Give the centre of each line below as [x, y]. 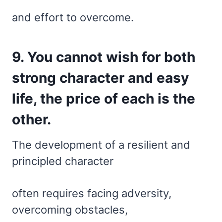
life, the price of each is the [104, 98]
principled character [63, 161]
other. [31, 119]
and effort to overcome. [73, 17]
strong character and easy [100, 78]
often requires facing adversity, [92, 193]
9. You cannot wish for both [104, 57]
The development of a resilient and [101, 144]
